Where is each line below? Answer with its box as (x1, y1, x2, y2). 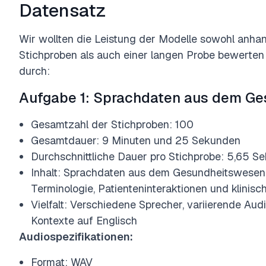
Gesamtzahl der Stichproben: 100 (31, 118, 194, 131)
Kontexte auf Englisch (31, 214, 137, 227)
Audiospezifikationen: (19, 230, 133, 243)
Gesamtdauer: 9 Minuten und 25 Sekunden (31, 134, 240, 147)
